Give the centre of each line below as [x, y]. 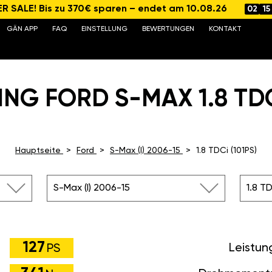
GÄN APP [22, 29]
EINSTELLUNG [104, 29]
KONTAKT [225, 29]
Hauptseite [38, 151]
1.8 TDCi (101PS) [226, 151]
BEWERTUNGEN [168, 29]
